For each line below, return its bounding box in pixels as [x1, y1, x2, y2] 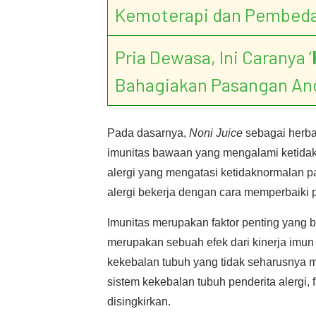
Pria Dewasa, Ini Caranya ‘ [115, 46, 312, 68]
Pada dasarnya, [107, 127, 189, 139]
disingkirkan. [107, 296, 171, 308]
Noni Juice [189, 127, 243, 139]
